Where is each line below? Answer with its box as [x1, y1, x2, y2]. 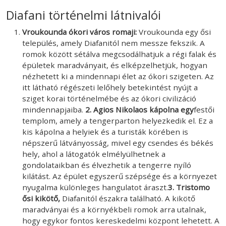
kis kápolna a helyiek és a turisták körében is [22, 126, 188, 137]
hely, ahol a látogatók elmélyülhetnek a [22, 148, 165, 159]
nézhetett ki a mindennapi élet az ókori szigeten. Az [22, 71, 214, 81]
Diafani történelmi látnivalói [6, 7, 161, 23]
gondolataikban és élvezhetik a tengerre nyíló [22, 159, 191, 170]
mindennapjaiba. [22, 104, 83, 115]
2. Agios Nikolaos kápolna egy [83, 104, 194, 115]
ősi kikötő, [22, 193, 62, 203]
